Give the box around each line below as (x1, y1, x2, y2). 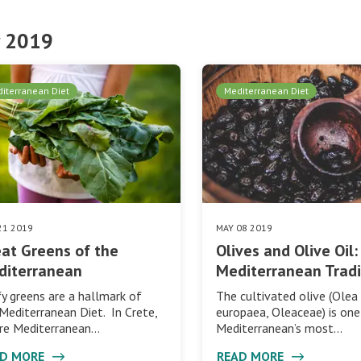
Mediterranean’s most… (216, 319, 343, 336)
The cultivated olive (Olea (216, 287, 359, 304)
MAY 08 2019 (216, 221, 273, 234)
